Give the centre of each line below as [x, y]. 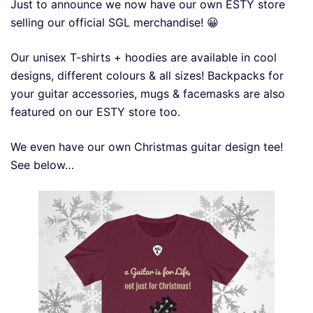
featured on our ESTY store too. [95, 111]
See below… [42, 165]
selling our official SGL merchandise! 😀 [115, 22]
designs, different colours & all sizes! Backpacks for [147, 75]
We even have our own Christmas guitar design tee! [147, 146]
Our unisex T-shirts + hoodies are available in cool [144, 57]
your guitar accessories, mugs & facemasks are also [148, 93]
